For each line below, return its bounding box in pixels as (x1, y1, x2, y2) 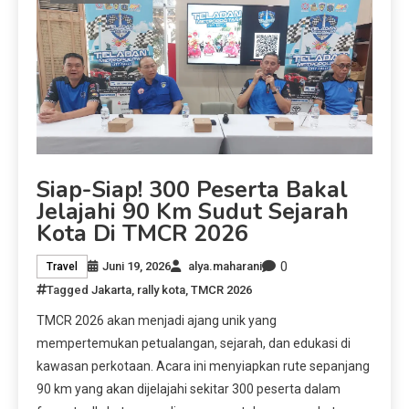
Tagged (47, 282, 91, 297)
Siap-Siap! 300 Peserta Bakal (37, 173, 348, 205)
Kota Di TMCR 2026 (37, 217, 248, 249)
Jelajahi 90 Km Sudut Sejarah (37, 195, 349, 227)
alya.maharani (188, 259, 262, 274)
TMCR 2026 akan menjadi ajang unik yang (37, 312, 277, 328)
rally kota (137, 282, 185, 297)
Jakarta (91, 282, 131, 297)
